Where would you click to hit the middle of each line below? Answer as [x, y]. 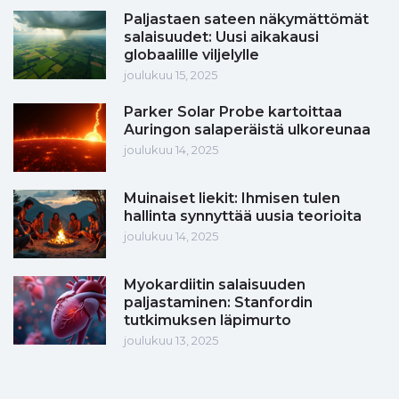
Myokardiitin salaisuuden [215, 285]
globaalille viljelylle [191, 55]
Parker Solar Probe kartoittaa [233, 112]
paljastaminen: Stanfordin [218, 303]
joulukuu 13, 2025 [171, 341]
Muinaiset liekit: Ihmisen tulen [232, 199]
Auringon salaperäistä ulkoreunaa [247, 130]
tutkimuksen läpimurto [208, 321]
